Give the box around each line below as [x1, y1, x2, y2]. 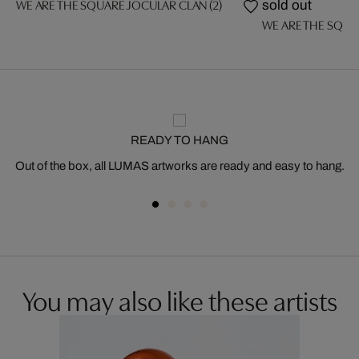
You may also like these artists [22, 280, 337, 318]
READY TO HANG [131, 134, 228, 147]
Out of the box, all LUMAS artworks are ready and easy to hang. [14, 159, 345, 172]
